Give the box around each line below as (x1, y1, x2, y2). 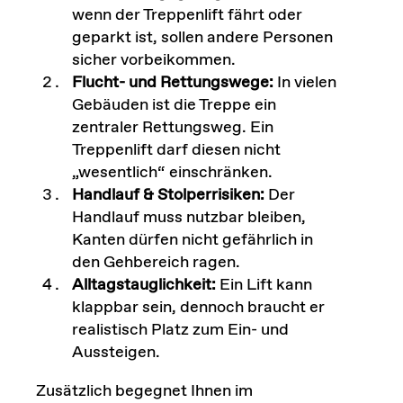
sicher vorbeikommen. (71, 49, 236, 71)
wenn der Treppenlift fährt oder (71, 4, 302, 26)
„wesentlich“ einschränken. (71, 161, 273, 184)
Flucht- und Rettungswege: (71, 71, 273, 94)
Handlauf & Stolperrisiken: (71, 184, 264, 206)
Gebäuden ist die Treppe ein (71, 94, 276, 116)
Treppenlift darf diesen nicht (71, 139, 281, 161)
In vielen (273, 71, 336, 94)
